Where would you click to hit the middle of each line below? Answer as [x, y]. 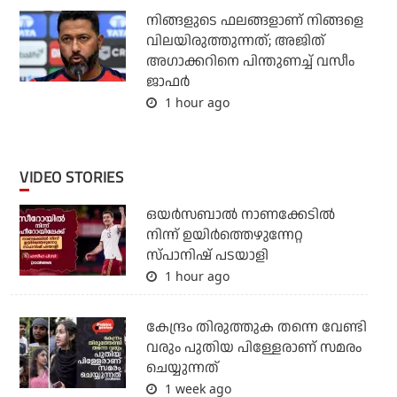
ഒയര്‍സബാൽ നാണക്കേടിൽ [240, 215]
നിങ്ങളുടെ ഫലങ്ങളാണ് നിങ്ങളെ [254, 21]
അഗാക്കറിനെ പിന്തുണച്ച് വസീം [250, 62]
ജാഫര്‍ [167, 82]
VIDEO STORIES [76, 178]
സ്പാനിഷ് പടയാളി [207, 256]
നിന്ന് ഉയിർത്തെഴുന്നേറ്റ [224, 236]
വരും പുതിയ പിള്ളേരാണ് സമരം [253, 348]
